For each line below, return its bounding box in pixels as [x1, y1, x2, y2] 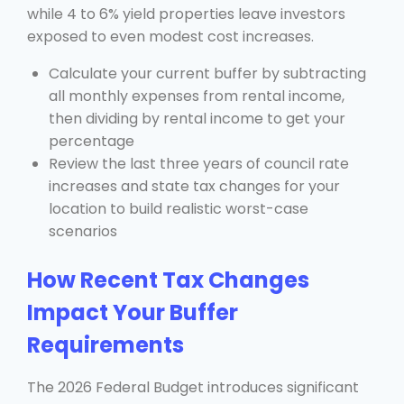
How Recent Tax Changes [27, 264, 309, 295]
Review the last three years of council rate [49, 152, 349, 174]
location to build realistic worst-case [49, 197, 308, 219]
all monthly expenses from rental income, [49, 85, 344, 106]
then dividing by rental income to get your [49, 107, 345, 129]
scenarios [49, 220, 117, 242]
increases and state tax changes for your [49, 175, 340, 197]
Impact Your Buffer [27, 297, 238, 327]
